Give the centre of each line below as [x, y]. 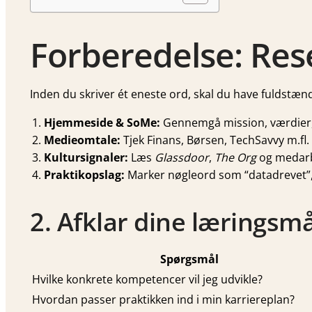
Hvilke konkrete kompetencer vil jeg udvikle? [147, 280]
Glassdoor [182, 158]
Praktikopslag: [84, 175]
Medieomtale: [82, 140]
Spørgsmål [189, 259]
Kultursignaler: [86, 158]
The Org [235, 158]
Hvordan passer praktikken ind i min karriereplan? [163, 300]
